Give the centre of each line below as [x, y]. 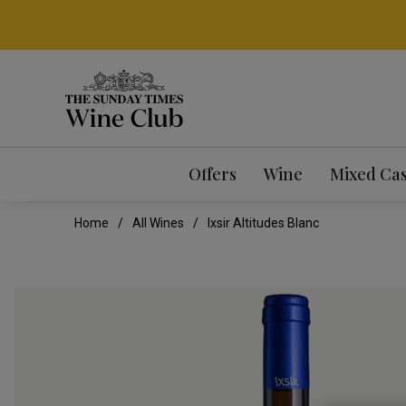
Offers [212, 174]
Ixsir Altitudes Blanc [263, 223]
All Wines [158, 223]
